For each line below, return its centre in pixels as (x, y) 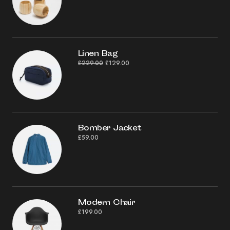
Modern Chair (107, 203)
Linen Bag (98, 54)
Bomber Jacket (110, 128)
